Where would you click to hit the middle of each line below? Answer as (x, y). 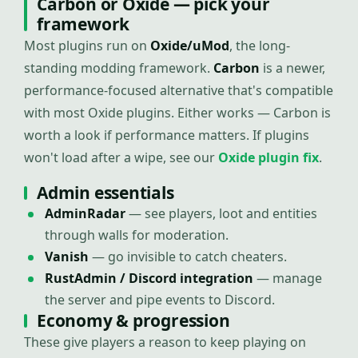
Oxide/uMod (190, 46)
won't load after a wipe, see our (121, 157)
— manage (288, 278)
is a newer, (292, 68)
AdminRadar (85, 213)
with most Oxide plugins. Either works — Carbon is (177, 113)
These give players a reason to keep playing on (165, 342)
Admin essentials (105, 193)
